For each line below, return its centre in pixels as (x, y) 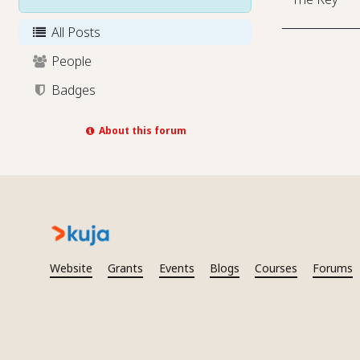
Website (72, 268)
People (70, 61)
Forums (333, 268)
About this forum (141, 130)
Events (176, 268)
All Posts (74, 32)
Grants (126, 268)
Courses (276, 268)
